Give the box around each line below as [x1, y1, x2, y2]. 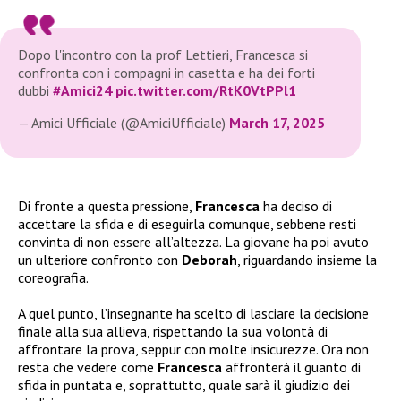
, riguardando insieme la [237, 251, 377, 269]
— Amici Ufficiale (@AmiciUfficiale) [18, 114, 229, 132]
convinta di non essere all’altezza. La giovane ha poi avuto [18, 233, 369, 252]
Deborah [182, 251, 237, 269]
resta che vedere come [18, 358, 158, 377]
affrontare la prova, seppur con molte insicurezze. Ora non [18, 340, 369, 359]
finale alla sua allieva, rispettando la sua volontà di [18, 322, 328, 341]
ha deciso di [260, 197, 332, 216]
